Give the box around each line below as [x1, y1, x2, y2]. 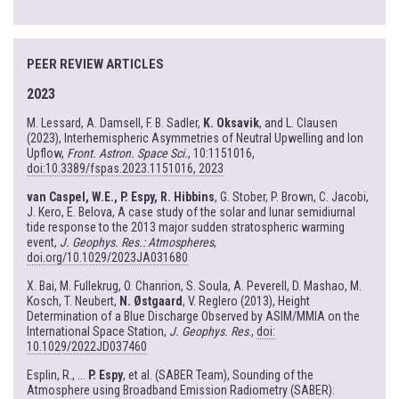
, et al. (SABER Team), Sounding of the [123, 368, 313, 383]
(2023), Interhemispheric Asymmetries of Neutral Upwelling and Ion [27, 131, 363, 146]
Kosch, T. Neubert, [27, 294, 119, 309]
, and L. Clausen [259, 116, 338, 131]
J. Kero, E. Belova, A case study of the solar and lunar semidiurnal [27, 205, 355, 220]
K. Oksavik [203, 116, 259, 131]
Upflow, [27, 146, 67, 161]
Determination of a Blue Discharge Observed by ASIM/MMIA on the [27, 309, 360, 324]
